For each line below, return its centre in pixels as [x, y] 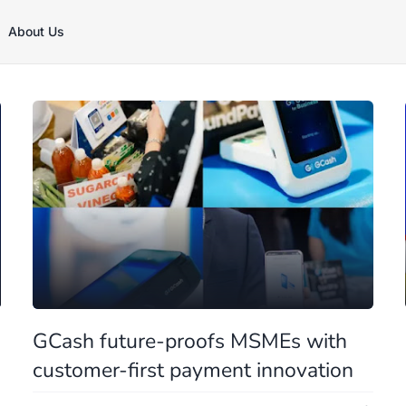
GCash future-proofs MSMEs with [189, 341]
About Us [36, 31]
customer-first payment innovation [193, 370]
